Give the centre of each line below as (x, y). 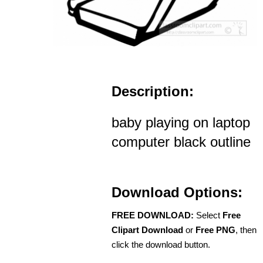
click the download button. (161, 245)
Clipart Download (147, 230)
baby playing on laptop (181, 123)
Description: (153, 92)
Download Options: (177, 193)
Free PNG (215, 230)
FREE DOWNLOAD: (153, 215)
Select (208, 215)
